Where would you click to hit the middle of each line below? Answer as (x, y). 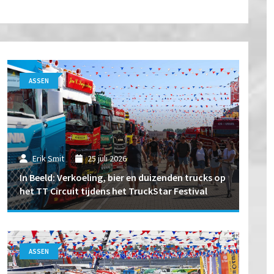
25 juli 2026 (107, 159)
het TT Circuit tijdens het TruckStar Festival (114, 191)
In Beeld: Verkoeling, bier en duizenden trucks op (123, 177)
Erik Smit (48, 159)
